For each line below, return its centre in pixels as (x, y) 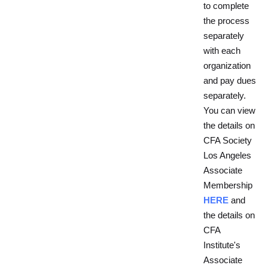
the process (226, 21)
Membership (228, 185)
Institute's (222, 245)
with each (222, 51)
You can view (229, 111)
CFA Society (228, 141)
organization (227, 66)
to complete (226, 6)
